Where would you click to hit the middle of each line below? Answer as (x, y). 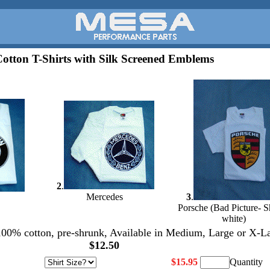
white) (234, 218)
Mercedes (104, 197)
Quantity (246, 262)
